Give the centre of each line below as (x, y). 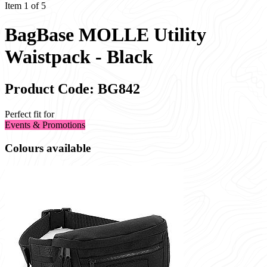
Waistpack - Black (79, 57)
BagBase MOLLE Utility (105, 35)
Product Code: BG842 (72, 89)
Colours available (48, 148)
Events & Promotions (45, 125)
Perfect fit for (30, 114)
